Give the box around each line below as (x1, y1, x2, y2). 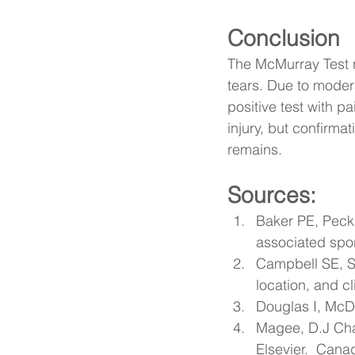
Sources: (227, 181, 316, 209)
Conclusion (227, 25, 340, 52)
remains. (227, 140, 282, 159)
